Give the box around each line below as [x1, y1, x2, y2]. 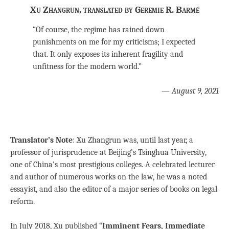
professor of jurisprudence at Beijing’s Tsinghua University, [10, 148, 207, 157]
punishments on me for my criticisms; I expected [33, 37, 195, 47]
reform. [10, 197, 35, 206]
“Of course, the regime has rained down [33, 25, 165, 34]
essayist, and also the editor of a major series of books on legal [10, 185, 217, 194]
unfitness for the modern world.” [33, 62, 142, 71]
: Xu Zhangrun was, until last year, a [73, 135, 193, 145]
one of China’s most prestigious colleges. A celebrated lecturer [10, 160, 215, 169]
